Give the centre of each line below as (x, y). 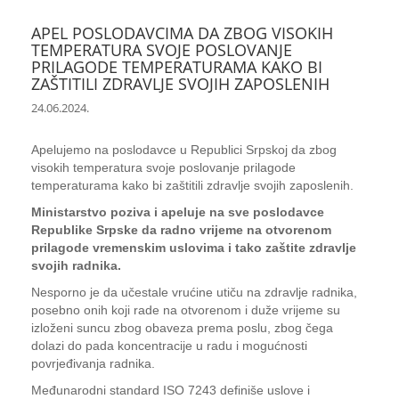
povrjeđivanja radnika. (93, 363)
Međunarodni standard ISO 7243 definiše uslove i (171, 390)
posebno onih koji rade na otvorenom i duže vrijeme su (186, 310)
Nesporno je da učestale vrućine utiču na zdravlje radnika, (194, 292)
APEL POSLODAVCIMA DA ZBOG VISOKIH (182, 33)
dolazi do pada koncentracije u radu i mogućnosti (169, 346)
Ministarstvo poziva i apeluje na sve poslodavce (178, 212)
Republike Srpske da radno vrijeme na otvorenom (181, 230)
